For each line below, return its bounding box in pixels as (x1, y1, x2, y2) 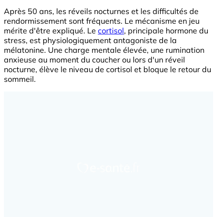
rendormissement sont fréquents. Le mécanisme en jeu (4, 16, 200, 26)
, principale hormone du (124, 26, 208, 36)
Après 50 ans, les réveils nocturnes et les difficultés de (4, 6, 199, 16)
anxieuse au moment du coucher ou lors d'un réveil (4, 55, 185, 65)
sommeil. (4, 74, 36, 84)
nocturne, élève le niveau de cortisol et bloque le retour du (4, 64, 211, 75)
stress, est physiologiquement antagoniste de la (4, 35, 177, 46)
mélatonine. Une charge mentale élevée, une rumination (4, 45, 204, 55)
